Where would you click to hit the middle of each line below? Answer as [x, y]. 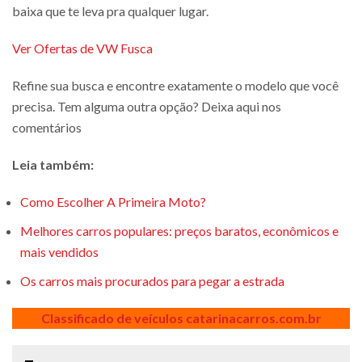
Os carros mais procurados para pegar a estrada [152, 280]
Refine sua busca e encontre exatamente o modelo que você [175, 85]
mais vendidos [59, 251]
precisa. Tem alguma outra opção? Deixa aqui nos [147, 106]
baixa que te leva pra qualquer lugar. [110, 11]
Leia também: [53, 164]
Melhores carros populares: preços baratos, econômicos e [179, 230]
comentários [47, 127]
